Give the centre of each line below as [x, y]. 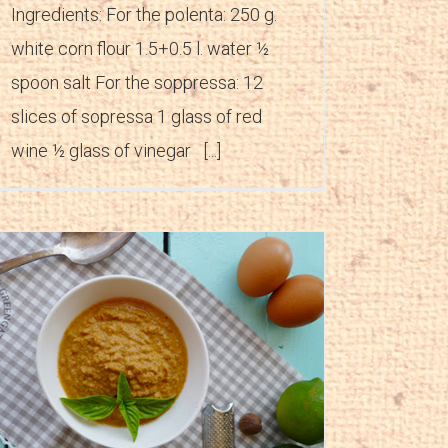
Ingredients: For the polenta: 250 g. [144, 14]
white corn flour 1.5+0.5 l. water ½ [140, 48]
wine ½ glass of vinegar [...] [116, 150]
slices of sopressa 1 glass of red [136, 116]
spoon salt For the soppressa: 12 [137, 82]
